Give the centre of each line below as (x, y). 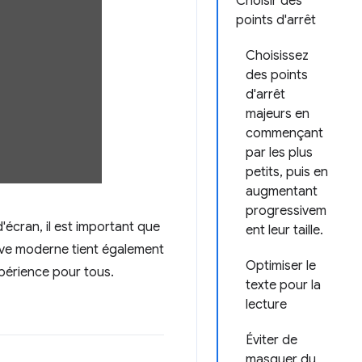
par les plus (279, 153)
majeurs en (278, 114)
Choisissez (277, 56)
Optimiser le (281, 266)
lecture (266, 305)
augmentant (282, 192)
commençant (284, 133)
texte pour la (283, 285)
